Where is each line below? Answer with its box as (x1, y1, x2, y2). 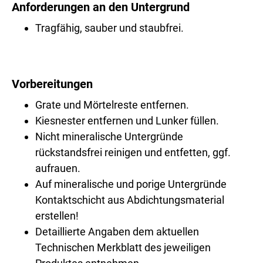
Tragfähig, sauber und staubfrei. (35, 22, 184, 35)
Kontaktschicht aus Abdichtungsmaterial (35, 194, 224, 207)
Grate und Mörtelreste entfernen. (35, 99, 189, 112)
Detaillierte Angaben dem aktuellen (35, 225, 199, 238)
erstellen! (35, 210, 79, 222)
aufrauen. (35, 162, 80, 175)
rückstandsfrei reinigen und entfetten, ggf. (35, 146, 231, 159)
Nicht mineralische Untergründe (35, 130, 183, 143)
